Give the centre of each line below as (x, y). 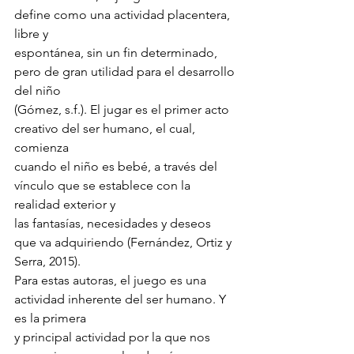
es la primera (50, 318)
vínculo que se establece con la (104, 185)
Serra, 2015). (47, 261)
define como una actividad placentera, (124, 14)
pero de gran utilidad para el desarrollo (126, 71)
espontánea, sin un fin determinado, (117, 52)
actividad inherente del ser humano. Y (122, 299)
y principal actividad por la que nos (114, 337)
